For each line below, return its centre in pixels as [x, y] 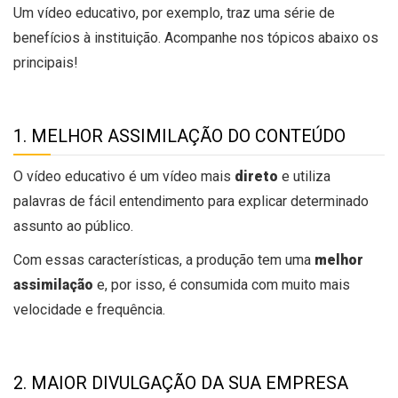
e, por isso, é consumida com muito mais [223, 285]
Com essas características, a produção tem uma [164, 260]
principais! [46, 63]
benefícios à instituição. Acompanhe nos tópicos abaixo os [196, 38]
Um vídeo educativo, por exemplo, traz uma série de [174, 13]
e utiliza [304, 177]
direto [256, 177]
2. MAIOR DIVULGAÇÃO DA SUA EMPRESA [181, 384]
